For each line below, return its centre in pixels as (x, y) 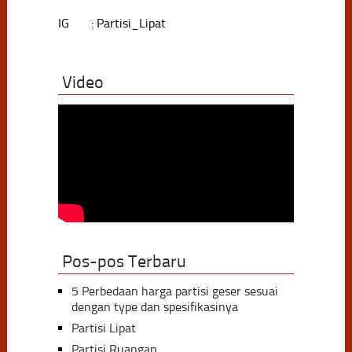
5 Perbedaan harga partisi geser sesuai (174, 291)
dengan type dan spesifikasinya (154, 306)
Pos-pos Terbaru (124, 261)
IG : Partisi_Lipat (112, 23)
